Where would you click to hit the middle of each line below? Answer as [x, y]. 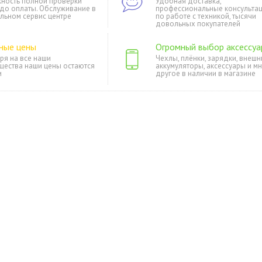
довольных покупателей [198, 24]
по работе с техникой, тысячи [206, 16]
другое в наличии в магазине [206, 73]
